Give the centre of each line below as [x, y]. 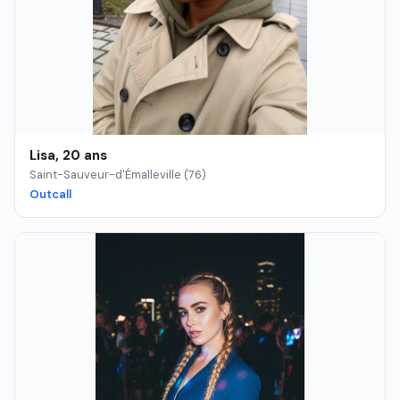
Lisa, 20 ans [68, 155]
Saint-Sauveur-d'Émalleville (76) [118, 175]
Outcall [50, 194]
